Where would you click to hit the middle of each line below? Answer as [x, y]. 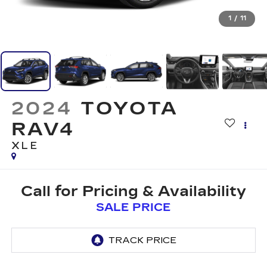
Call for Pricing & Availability [133, 191]
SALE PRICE [133, 207]
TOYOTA [130, 109]
